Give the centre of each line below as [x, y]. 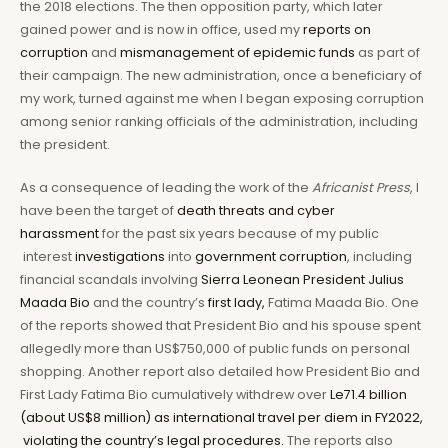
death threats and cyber [256, 211]
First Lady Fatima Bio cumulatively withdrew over [175, 395]
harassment [59, 234]
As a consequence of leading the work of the [166, 188]
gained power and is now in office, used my [161, 29]
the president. [65, 144]
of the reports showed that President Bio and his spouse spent [220, 326]
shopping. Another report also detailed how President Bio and [220, 372]
